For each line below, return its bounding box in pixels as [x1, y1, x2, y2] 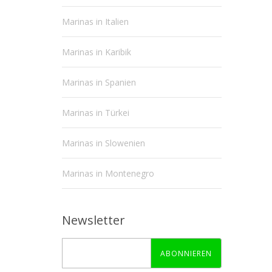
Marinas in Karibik [62, 46, 131, 58]
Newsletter [62, 212, 125, 228]
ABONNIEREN [160, 248, 212, 259]
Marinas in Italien [62, 16, 129, 27]
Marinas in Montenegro [62, 168, 154, 179]
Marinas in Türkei [62, 107, 129, 118]
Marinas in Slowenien [62, 137, 145, 149]
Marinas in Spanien [62, 76, 136, 88]
